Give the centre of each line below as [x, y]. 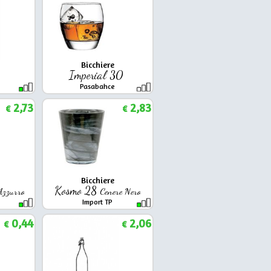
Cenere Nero [120, 191]
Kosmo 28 [77, 190]
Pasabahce [97, 86]
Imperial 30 [97, 75]
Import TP [97, 201]
